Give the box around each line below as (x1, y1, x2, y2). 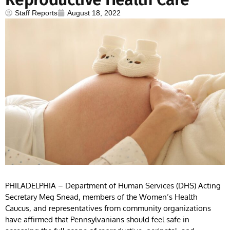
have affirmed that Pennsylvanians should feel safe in (5, 214, 189, 224)
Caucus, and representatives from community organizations (5, 203, 211, 213)
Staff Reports (15, 8, 57, 17)
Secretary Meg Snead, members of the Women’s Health (5, 191, 197, 202)
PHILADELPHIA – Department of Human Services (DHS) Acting (5, 180, 221, 190)
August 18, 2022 (67, 8, 121, 17)
